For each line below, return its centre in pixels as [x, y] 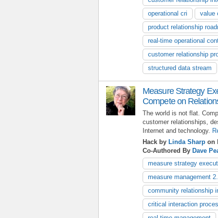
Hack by [155, 142]
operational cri [168, 13]
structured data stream [180, 68]
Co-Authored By [167, 150]
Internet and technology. [176, 130]
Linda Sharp [187, 142]
